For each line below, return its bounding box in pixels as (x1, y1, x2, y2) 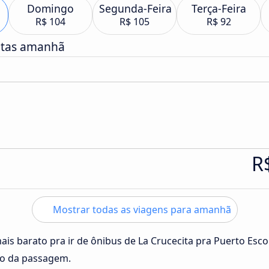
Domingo (27, 1, 74, 16)
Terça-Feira (191, 1, 246, 16)
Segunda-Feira (99, 1, 172, 16)
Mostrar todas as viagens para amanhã (50, 203, 231, 216)
